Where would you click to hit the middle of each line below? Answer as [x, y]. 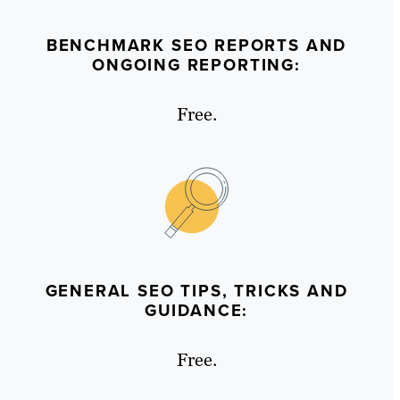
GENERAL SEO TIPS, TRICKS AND [196, 291]
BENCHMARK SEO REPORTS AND [196, 46]
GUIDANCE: [196, 311]
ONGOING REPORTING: [196, 65]
